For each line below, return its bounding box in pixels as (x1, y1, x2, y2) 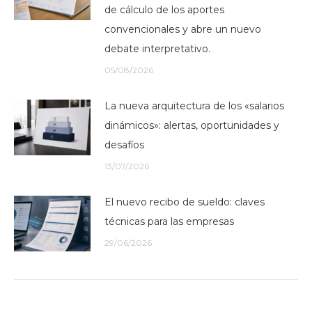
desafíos (104, 139, 144, 151)
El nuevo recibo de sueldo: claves (104, 196, 265, 208)
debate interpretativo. (104, 42, 210, 55)
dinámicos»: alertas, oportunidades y (104, 119, 279, 132)
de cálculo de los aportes (104, 3, 224, 16)
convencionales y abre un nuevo (104, 23, 261, 36)
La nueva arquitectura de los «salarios (104, 100, 284, 112)
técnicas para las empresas (104, 215, 234, 228)
